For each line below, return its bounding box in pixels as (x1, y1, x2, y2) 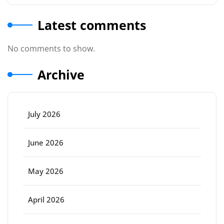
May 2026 (28, 166, 63, 176)
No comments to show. (7, 43, 95, 54)
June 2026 (28, 137, 63, 147)
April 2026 (28, 194, 64, 204)
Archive (37, 66, 84, 83)
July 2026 (28, 109, 60, 119)
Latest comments (37, 16, 146, 33)
